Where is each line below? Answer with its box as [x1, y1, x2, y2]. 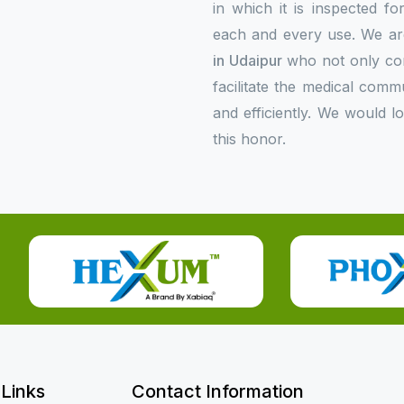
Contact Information [132, 381, 304, 402]
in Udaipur [213, 51, 282, 69]
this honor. [213, 130, 286, 148]
